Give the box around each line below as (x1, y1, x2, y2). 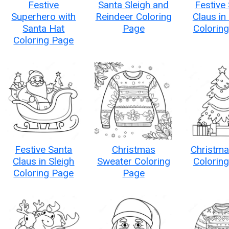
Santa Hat (22, 22, 65, 34)
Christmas (111, 144, 155, 156)
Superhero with (11, 10, 76, 22)
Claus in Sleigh (13, 155, 75, 168)
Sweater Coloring (97, 155, 170, 168)
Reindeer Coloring (95, 10, 172, 22)
